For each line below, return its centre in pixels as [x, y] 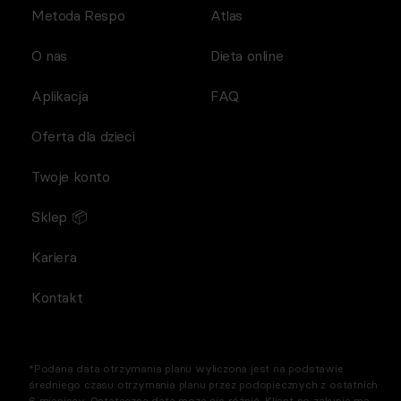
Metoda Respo [78, 16]
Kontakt [57, 298]
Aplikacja [60, 96]
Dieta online [247, 56]
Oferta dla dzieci [83, 137]
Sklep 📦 [60, 217]
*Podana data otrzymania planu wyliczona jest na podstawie [186, 369]
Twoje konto [71, 177]
